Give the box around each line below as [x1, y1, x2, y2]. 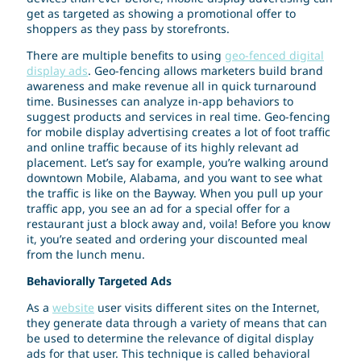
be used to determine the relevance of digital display [27, 330, 313, 346]
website [52, 300, 94, 316]
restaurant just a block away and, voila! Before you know [27, 216, 330, 232]
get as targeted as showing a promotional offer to [27, 6, 296, 22]
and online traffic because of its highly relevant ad [27, 139, 299, 156]
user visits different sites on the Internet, [94, 300, 320, 316]
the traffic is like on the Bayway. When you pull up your [27, 185, 323, 201]
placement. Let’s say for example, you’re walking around [27, 155, 329, 171]
